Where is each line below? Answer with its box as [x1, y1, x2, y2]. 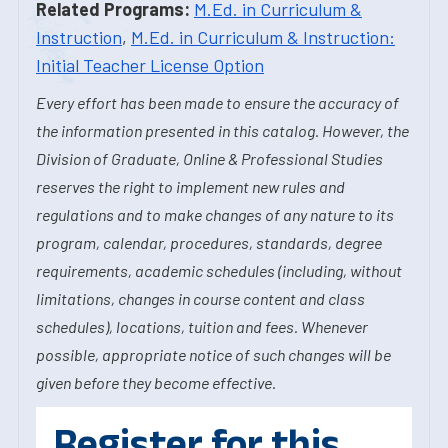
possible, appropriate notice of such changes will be [36, 345, 391, 364]
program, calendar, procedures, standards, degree [36, 233, 382, 252]
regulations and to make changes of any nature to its [36, 205, 394, 224]
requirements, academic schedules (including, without [36, 261, 402, 280]
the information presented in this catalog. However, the [36, 121, 409, 140]
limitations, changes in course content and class [36, 289, 365, 308]
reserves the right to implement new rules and [36, 177, 345, 196]
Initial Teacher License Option [36, 54, 264, 76]
